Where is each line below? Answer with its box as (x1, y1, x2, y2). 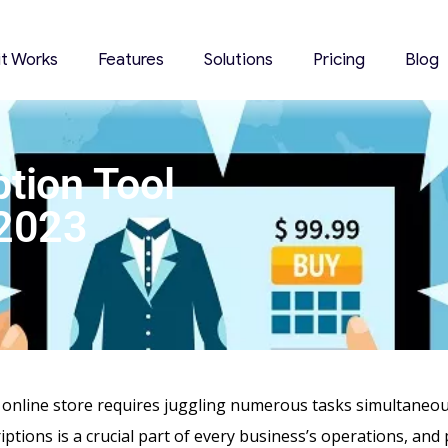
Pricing (313, 49, 366, 70)
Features (98, 49, 165, 70)
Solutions (204, 49, 274, 70)
